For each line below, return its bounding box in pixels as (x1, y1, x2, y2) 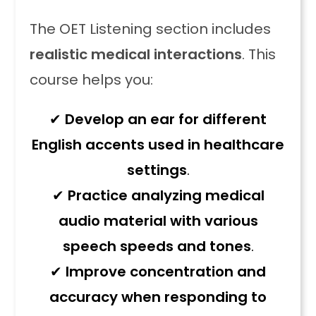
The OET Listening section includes (30, 19, 272, 39)
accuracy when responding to (49, 287, 267, 307)
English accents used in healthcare (32, 135, 284, 154)
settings (126, 160, 187, 180)
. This (242, 44, 276, 64)
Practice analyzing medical (67, 186, 265, 205)
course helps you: (30, 70, 154, 90)
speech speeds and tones (62, 236, 251, 256)
